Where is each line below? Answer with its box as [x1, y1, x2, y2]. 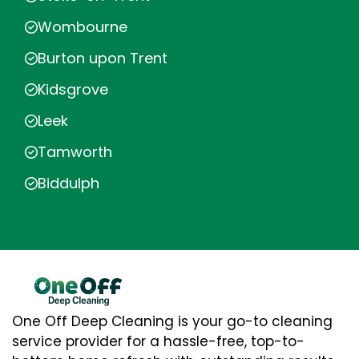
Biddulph [38, 173, 99, 193]
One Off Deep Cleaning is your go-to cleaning [12, 311, 333, 331]
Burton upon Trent [38, 48, 167, 68]
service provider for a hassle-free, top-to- [12, 331, 305, 351]
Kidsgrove [38, 79, 108, 99]
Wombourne [38, 17, 127, 37]
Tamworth [38, 142, 112, 162]
